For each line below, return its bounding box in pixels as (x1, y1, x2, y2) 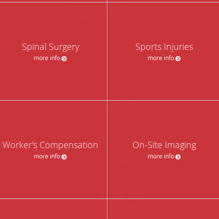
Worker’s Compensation (2, 138, 98, 151)
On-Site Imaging (132, 138, 196, 151)
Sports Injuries (135, 40, 193, 52)
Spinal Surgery (22, 40, 79, 52)
